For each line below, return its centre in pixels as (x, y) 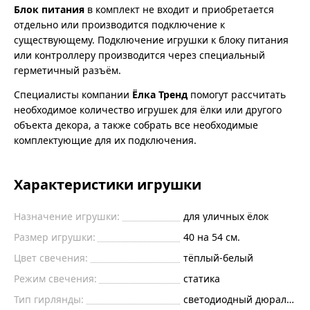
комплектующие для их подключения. (105, 140)
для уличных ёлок (226, 216)
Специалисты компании (73, 94)
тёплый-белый (218, 257)
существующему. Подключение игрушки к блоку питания (151, 39)
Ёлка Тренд (160, 94)
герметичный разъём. (67, 70)
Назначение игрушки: (67, 216)
